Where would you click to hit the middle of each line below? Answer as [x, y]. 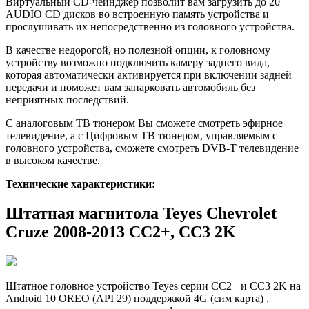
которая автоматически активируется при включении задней [149, 75]
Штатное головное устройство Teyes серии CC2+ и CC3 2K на [153, 286]
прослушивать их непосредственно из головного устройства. [150, 27]
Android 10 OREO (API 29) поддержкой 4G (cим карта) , [137, 299]
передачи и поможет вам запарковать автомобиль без [130, 88]
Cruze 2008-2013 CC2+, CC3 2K [121, 232]
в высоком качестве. [53, 161]
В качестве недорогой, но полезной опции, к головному [138, 50]
